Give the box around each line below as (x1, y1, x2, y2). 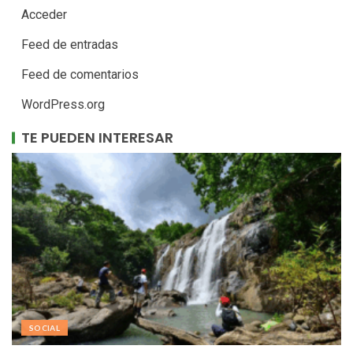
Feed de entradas (21, 37, 118, 53)
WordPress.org (21, 97, 105, 113)
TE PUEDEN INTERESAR (21, 128, 173, 148)
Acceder (21, 7, 67, 23)
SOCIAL (29, 323, 61, 333)
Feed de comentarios (21, 67, 139, 83)
